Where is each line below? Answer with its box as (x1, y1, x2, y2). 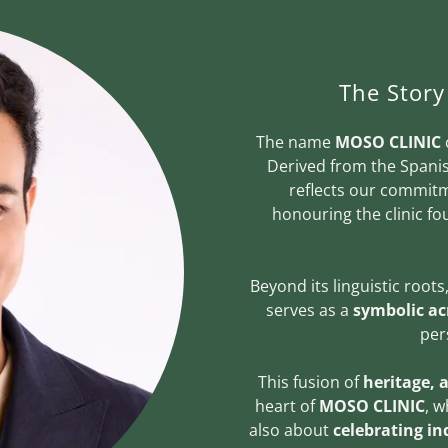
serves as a (266, 298, 353, 321)
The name (256, 130, 335, 153)
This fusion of (257, 370, 363, 393)
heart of (254, 394, 319, 417)
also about (248, 418, 333, 441)
